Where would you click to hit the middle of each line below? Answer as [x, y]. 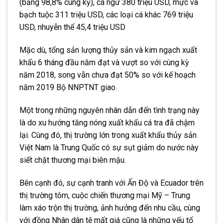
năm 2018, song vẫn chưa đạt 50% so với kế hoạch [108, 75]
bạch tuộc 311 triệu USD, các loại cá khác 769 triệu [106, 15]
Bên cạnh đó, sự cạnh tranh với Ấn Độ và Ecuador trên [111, 183]
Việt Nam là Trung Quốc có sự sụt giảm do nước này [109, 147]
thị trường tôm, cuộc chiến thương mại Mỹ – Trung [105, 195]
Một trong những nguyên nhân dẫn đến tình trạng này [110, 110]
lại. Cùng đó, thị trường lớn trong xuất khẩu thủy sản [108, 135]
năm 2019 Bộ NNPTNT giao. [68, 88]
